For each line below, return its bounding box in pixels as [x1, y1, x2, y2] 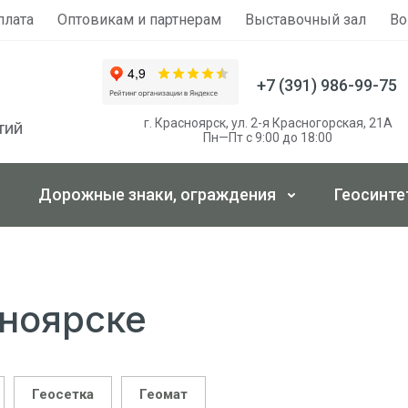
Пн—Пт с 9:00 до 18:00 [203, 130, 332, 145]
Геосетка [32, 386, 94, 403]
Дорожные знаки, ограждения [38, 185, 276, 204]
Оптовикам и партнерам [57, 11, 221, 28]
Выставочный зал [245, 11, 366, 28]
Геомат [139, 386, 188, 403]
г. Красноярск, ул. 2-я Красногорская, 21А [143, 116, 393, 130]
